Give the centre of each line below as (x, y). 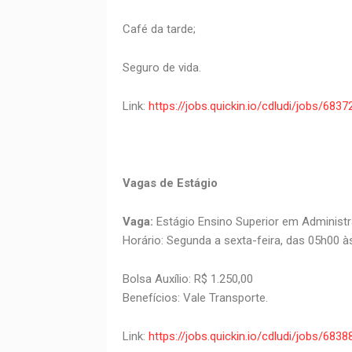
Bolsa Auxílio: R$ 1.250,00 (187, 279)
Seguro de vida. (161, 68)
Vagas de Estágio (184, 183)
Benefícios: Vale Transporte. (195, 298)
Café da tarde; (159, 29)
